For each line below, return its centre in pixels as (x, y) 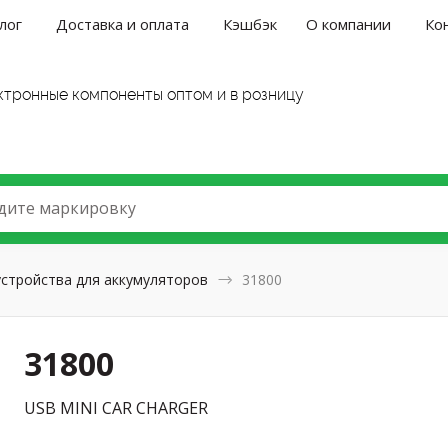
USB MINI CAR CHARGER (116, 407)
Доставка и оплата (123, 23)
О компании (349, 23)
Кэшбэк (250, 23)
